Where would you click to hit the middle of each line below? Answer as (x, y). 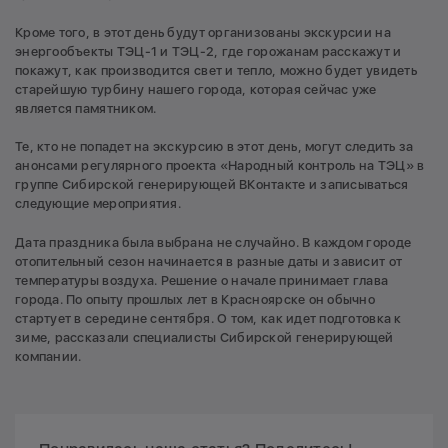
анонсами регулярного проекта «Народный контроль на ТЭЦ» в (220, 166)
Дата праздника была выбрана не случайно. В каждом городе (213, 242)
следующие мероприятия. (98, 204)
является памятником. (86, 108)
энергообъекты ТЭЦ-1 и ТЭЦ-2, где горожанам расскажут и (208, 51)
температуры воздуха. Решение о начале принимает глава (202, 280)
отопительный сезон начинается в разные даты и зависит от (209, 261)
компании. (48, 356)
